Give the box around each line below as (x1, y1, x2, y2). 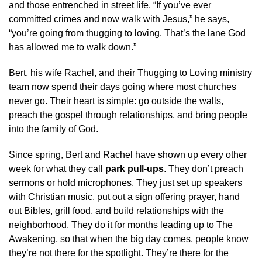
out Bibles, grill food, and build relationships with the (9, 205, 224, 216)
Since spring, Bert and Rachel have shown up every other (9, 149, 247, 160)
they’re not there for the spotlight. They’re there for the (9, 247, 229, 258)
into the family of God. (9, 123, 98, 134)
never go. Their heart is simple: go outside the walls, (9, 95, 223, 106)
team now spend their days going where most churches (9, 81, 236, 92)
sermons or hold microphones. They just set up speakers (9, 177, 242, 188)
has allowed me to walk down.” (9, 42, 139, 52)
